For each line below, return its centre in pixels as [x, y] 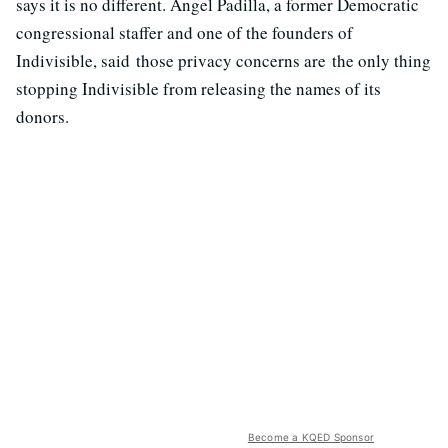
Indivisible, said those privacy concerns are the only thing [223, 60]
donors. [42, 116]
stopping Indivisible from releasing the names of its [198, 88]
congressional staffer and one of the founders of [184, 32]
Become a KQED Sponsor [310, 437]
